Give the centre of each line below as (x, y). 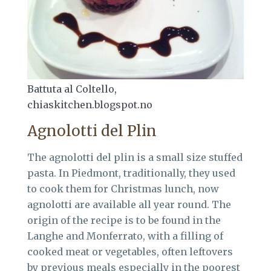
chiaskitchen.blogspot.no (90, 104)
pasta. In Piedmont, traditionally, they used (131, 173)
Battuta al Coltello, (72, 89)
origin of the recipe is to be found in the (124, 220)
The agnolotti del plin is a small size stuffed (135, 157)
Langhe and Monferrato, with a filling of (125, 236)
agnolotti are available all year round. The (129, 204)
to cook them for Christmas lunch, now (123, 188)
